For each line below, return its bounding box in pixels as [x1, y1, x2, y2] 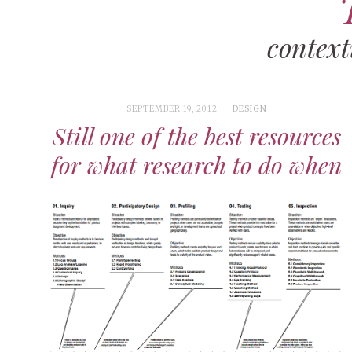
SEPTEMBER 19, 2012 [126, 104, 218, 114]
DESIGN [232, 104, 267, 114]
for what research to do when [51, 148, 343, 181]
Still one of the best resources [52, 119, 341, 152]
